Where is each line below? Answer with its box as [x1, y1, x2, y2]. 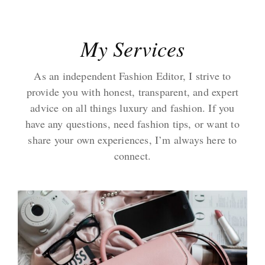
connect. [114, 148, 151, 163]
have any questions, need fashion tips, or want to [25, 117, 240, 131]
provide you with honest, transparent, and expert [26, 85, 239, 99]
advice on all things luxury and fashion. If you [30, 101, 235, 115]
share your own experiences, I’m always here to [28, 132, 237, 147]
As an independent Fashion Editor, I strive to [34, 69, 231, 83]
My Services [80, 34, 185, 63]
